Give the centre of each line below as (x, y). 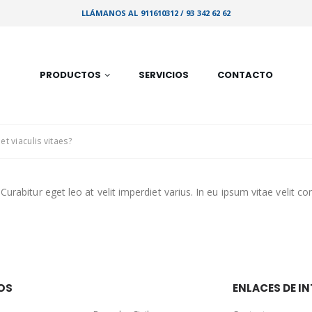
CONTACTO (245, 75)
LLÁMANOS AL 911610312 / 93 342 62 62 (156, 13)
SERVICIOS (163, 75)
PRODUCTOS (70, 75)
